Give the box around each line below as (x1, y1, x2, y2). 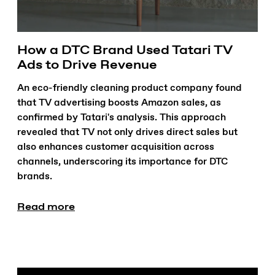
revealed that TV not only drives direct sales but (17, 126, 238, 139)
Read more (17, 199, 75, 214)
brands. (17, 170, 52, 184)
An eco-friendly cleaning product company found (17, 82, 242, 95)
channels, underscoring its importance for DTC (17, 155, 228, 169)
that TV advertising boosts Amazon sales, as (17, 96, 221, 110)
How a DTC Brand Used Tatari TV (17, 41, 232, 58)
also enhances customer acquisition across (17, 141, 214, 154)
